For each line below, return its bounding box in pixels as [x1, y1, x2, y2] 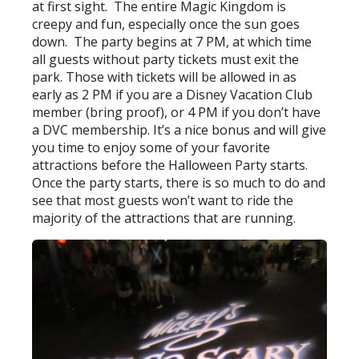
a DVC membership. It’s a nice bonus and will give [32, 121, 327, 139]
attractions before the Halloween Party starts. [32, 156, 309, 175]
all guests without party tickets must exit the [32, 50, 300, 69]
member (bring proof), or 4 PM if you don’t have [32, 103, 321, 122]
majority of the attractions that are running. [32, 209, 296, 228]
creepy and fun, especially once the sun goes [32, 15, 301, 34]
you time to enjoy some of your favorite [32, 139, 271, 157]
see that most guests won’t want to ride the [32, 192, 294, 210]
